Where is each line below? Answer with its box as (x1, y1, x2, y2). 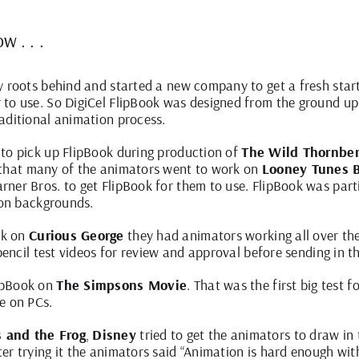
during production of (113, 143, 242, 162)
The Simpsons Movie (56, 276, 188, 295)
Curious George (28, 226, 124, 245)
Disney (92, 325, 137, 345)
